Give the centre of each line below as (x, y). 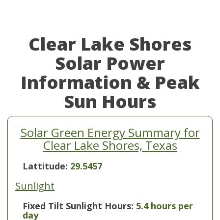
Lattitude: (46, 166)
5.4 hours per (165, 206)
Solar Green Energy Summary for (110, 132)
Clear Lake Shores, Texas (110, 145)
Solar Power (110, 63)
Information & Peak (110, 82)
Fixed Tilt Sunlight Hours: (78, 206)
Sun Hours (110, 101)
